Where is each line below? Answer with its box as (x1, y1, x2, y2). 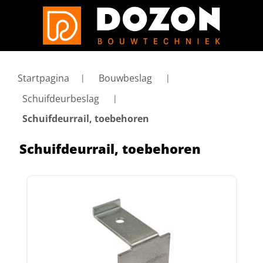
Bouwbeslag (99, 72, 152, 85)
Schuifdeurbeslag (22, 92, 99, 105)
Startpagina (18, 72, 69, 85)
